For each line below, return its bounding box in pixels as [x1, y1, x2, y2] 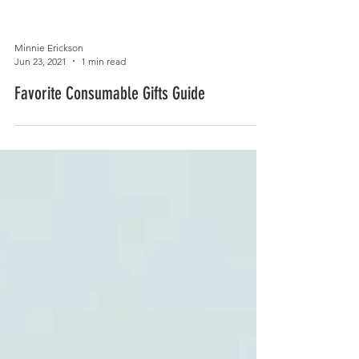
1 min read [81, 119, 126, 131]
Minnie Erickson [14, 105, 83, 118]
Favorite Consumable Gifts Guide [14, 146, 205, 168]
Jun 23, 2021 [14, 119, 67, 131]
